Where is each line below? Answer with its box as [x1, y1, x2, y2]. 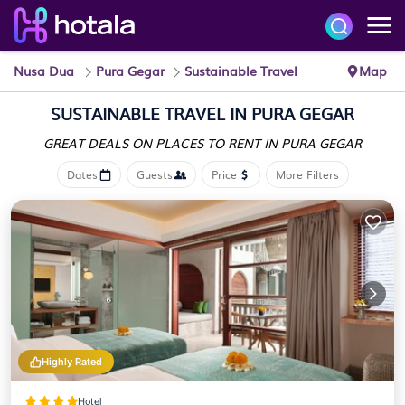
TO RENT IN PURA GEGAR [207, 134, 362, 152]
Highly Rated [42, 355, 102, 368]
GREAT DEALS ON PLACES [43, 134, 207, 152]
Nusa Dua [14, 61, 74, 80]
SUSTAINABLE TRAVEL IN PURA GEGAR [51, 101, 354, 126]
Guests [136, 166, 173, 183]
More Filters [275, 166, 339, 183]
